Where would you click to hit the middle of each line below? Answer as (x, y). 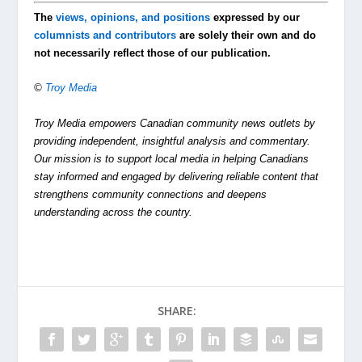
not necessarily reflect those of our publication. (153, 53)
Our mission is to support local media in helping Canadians (172, 158)
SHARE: (177, 310)
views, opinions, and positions (133, 18)
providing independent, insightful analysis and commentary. (173, 141)
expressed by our (255, 18)
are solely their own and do (246, 36)
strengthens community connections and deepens (151, 194)
